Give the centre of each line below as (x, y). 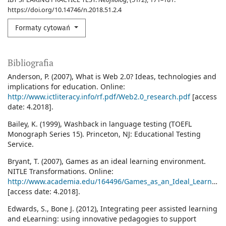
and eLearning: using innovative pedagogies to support (102, 219)
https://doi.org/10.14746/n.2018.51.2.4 (65, 10)
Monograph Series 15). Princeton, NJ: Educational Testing (104, 134)
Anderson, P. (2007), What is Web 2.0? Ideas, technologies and (112, 77)
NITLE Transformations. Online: (61, 172)
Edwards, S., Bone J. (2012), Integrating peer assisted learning (112, 209)
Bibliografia (31, 63)
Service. (21, 144)
